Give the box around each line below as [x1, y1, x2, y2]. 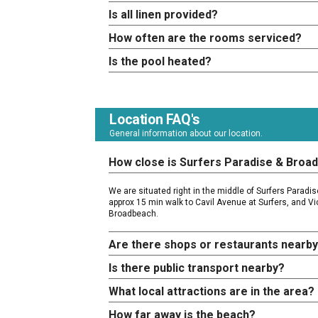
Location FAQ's [109, 111, 200, 128]
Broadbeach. [109, 209, 159, 219]
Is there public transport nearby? [109, 261, 285, 275]
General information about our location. [109, 128, 263, 139]
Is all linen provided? [109, 8, 219, 22]
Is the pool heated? [109, 55, 212, 69]
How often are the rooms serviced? [109, 31, 302, 45]
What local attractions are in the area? [109, 285, 315, 299]
